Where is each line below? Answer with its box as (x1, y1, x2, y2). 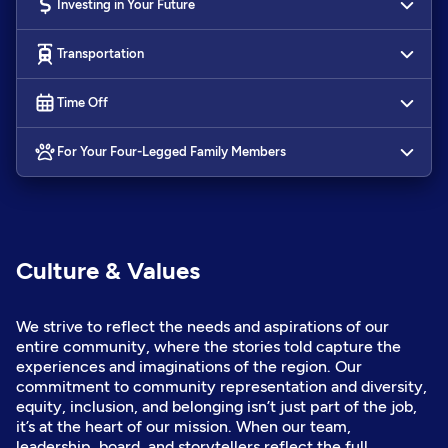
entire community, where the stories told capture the (16, 336, 401, 356)
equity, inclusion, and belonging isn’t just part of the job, (16, 396, 417, 416)
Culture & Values (16, 255, 200, 285)
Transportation (57, 45, 144, 61)
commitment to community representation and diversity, (16, 376, 427, 396)
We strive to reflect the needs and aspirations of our (16, 316, 389, 336)
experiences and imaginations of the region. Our (16, 356, 362, 376)
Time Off (57, 94, 108, 110)
